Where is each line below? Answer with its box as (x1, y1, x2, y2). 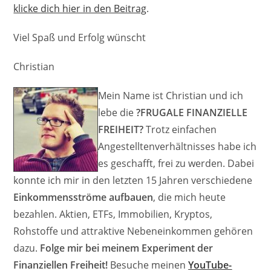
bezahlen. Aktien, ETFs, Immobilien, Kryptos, (13, 207, 213, 221)
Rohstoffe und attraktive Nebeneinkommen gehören (13, 224, 253, 238)
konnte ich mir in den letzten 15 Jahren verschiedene (13, 174, 253, 188)
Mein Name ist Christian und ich (98, 89, 244, 103)
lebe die (98, 106, 137, 120)
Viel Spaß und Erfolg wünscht (13, 31, 146, 45)
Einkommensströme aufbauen (13, 191, 154, 204)
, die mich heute (153, 191, 226, 204)
